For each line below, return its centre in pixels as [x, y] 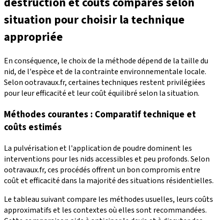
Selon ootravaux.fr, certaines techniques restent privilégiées [105, 83]
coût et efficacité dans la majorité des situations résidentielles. [109, 180]
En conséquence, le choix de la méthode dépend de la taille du [106, 61]
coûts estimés [33, 127]
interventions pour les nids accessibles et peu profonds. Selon [107, 159]
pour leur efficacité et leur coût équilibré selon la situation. [102, 94]
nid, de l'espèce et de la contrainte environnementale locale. [105, 72]
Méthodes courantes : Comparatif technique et [100, 114]
